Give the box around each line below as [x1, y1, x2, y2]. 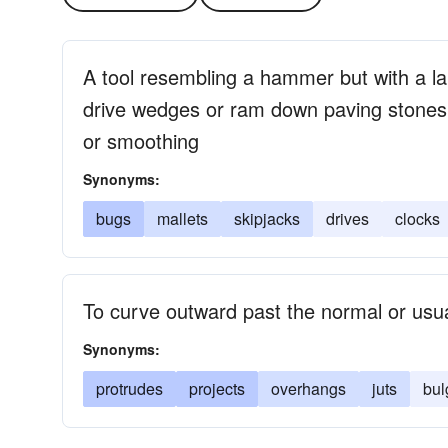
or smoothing [83, 126, 199, 155]
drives [326, 207, 369, 230]
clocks [395, 207, 440, 230]
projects [189, 377, 245, 400]
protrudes [96, 377, 163, 400]
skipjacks [234, 207, 300, 230]
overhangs [271, 377, 346, 400]
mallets [157, 207, 208, 230]
